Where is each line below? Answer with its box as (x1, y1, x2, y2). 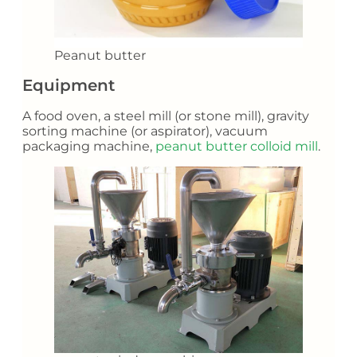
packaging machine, (22, 138, 155, 154)
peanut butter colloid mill (155, 138, 318, 154)
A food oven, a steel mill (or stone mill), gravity (22, 108, 309, 124)
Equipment (22, 76, 115, 96)
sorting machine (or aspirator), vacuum (22, 123, 268, 139)
